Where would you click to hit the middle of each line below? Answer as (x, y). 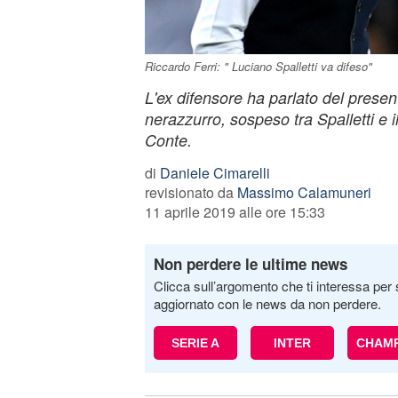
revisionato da (191, 192)
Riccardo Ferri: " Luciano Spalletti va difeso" (258, 66)
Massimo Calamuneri (304, 192)
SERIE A (195, 343)
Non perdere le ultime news (250, 264)
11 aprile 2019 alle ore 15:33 (235, 212)
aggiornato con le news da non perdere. (267, 303)
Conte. (168, 140)
